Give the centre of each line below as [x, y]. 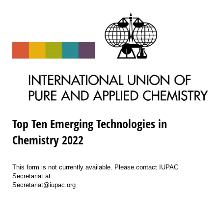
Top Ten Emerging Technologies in [90, 123]
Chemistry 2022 [48, 139]
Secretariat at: [32, 176]
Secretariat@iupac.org [44, 185]
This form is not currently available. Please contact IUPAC [95, 167]
